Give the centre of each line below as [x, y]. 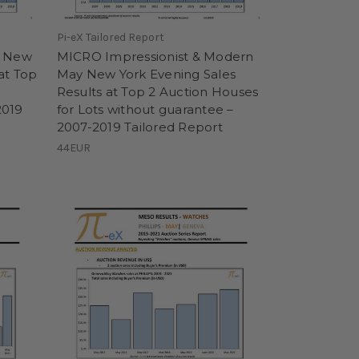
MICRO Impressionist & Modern [155, 56]
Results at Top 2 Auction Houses [157, 91]
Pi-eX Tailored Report [110, 37]
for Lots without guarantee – [145, 109]
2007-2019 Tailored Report [139, 127]
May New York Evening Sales [146, 74]
